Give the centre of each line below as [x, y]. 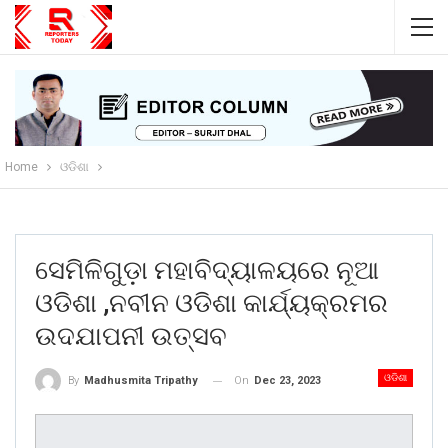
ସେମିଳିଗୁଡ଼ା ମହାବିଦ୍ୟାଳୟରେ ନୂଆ [207, 270]
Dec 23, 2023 [287, 381]
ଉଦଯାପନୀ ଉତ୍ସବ [131, 336]
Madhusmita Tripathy [141, 381]
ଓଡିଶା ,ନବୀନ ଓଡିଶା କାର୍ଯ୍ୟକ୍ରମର [211, 303]
